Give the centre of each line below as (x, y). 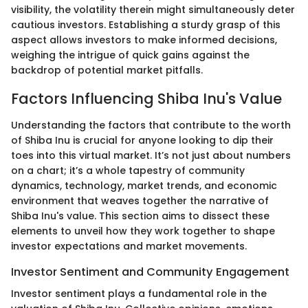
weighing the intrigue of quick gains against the (130, 55)
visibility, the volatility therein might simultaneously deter (153, 10)
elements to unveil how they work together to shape (143, 231)
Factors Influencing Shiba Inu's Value (146, 99)
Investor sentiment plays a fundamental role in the (139, 293)
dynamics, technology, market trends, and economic (144, 185)
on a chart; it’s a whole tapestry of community (128, 170)
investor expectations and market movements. (129, 246)
